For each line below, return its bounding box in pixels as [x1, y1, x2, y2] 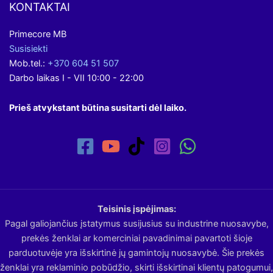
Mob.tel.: [9, 57, 48, 69]
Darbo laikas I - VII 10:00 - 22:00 [9, 72, 144, 83]
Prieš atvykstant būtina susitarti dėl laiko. [9, 102, 186, 114]
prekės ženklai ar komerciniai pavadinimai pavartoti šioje [21, 233, 252, 244]
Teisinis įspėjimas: [97, 204, 176, 214]
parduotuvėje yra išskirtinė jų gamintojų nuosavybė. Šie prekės [9, 247, 264, 258]
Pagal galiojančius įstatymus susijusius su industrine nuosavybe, [4, 218, 269, 229]
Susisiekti [9, 43, 48, 54]
